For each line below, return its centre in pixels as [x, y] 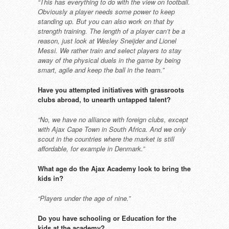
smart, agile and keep [71, 70]
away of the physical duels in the [87, 60]
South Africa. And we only [147, 129]
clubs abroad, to [65, 99]
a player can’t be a [158, 31]
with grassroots [159, 90]
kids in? [51, 178]
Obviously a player [66, 12]
